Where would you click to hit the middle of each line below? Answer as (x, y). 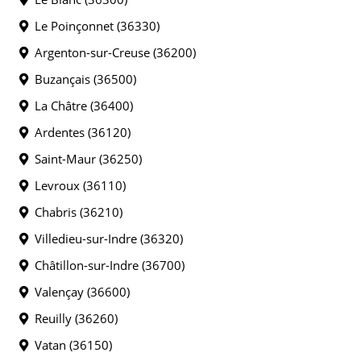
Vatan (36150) (70, 345)
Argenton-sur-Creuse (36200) (112, 52)
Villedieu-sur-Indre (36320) (106, 239)
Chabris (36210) (75, 212)
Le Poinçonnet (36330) (94, 26)
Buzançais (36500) (82, 79)
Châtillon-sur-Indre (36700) (106, 265)
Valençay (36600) (79, 292)
